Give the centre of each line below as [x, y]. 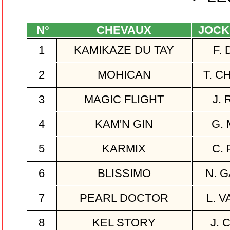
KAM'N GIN [124, 124]
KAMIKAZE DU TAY [124, 50]
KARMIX [124, 149]
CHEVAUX [124, 30]
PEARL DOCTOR [124, 198]
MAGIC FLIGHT [124, 100]
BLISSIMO [124, 174]
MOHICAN [124, 75]
